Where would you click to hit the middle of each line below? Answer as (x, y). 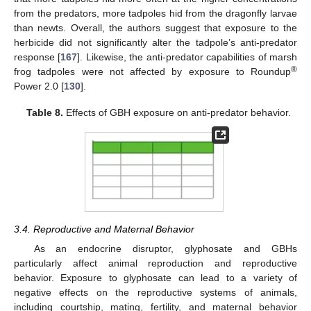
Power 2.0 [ (39, 86)
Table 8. (44, 112)
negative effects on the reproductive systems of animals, (155, 292)
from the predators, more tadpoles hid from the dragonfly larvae (155, 13)
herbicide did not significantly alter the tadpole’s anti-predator (155, 42)
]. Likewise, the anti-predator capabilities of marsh (187, 57)
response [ (37, 57)
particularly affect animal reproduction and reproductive (155, 263)
